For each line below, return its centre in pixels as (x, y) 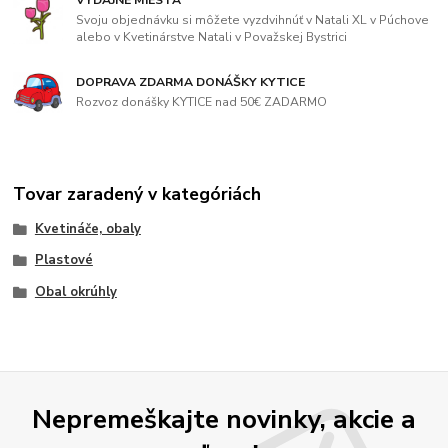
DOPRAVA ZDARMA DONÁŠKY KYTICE (191, 81)
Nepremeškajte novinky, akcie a (224, 419)
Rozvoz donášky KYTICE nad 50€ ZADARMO (202, 101)
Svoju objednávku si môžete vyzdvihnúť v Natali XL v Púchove (253, 19)
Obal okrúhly (75, 292)
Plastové (63, 260)
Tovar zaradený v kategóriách (137, 193)
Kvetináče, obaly (87, 228)
